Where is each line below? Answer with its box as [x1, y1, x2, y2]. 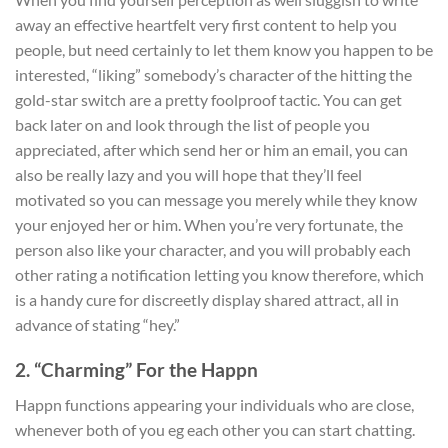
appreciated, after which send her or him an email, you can [15, 140, 408, 160]
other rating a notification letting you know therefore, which [15, 265, 424, 285]
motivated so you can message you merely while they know [15, 190, 417, 210]
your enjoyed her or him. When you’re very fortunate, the [15, 215, 403, 235]
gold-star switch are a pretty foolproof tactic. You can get [15, 90, 402, 110]
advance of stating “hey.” [15, 315, 180, 335]
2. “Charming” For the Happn [15, 358, 258, 382]
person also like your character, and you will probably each [15, 240, 411, 260]
